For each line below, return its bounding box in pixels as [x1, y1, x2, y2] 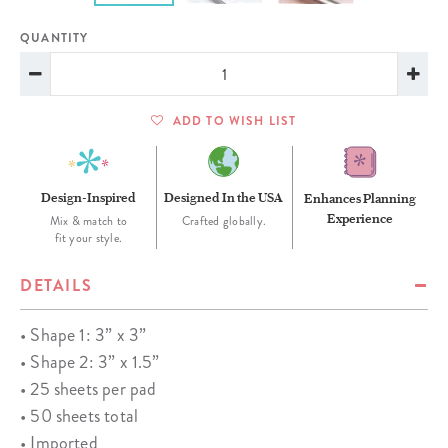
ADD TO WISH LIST [172, 112, 297, 131]
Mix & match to [49, 213, 128, 231]
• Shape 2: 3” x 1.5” [20, 349, 160, 376]
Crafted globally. [181, 213, 267, 231]
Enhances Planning [303, 190, 416, 207]
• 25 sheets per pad [20, 376, 157, 403]
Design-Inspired [40, 189, 136, 206]
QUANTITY [20, 29, 89, 48]
